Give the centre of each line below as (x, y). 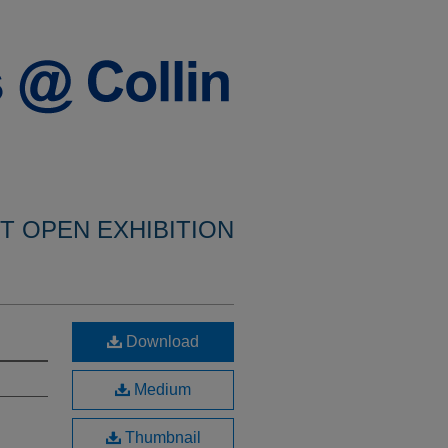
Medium (160, 389)
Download (160, 341)
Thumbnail (160, 437)
